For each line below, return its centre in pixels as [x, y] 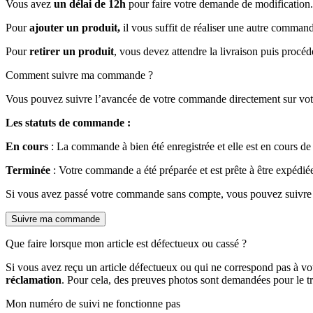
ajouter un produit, [75, 27]
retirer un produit [72, 51]
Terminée [28, 170]
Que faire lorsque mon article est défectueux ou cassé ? [126, 243]
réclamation [34, 279]
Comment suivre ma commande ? [79, 75]
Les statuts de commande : [68, 122]
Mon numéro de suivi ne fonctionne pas [93, 303]
